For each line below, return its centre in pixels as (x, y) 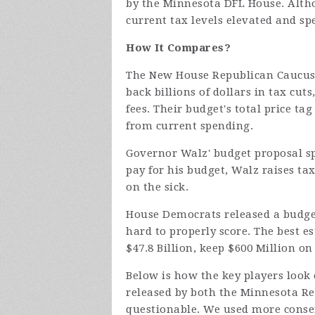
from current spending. (189, 126)
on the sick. (157, 187)
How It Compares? (178, 48)
